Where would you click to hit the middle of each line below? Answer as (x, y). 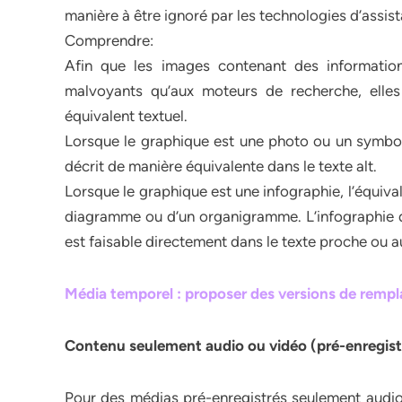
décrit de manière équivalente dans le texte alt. (221, 166)
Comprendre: (109, 40)
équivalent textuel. (126, 116)
